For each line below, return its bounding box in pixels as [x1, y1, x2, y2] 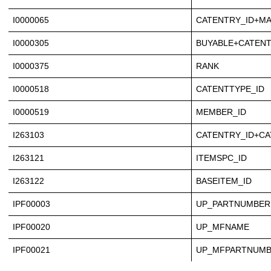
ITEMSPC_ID [196, 153, 247, 163]
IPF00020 [13, 222, 50, 232]
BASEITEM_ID [196, 176, 252, 186]
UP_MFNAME [196, 222, 249, 232]
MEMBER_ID [196, 107, 246, 117]
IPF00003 [13, 199, 50, 209]
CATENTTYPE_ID [196, 84, 264, 94]
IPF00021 [13, 245, 50, 255]
